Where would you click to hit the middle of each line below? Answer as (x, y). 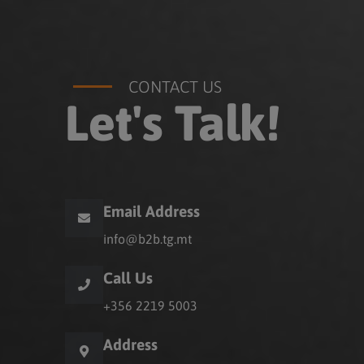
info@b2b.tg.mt (147, 238)
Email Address (152, 211)
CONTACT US (175, 86)
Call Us (128, 277)
